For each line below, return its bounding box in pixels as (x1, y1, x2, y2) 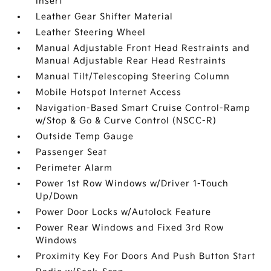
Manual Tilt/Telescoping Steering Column (36, 71, 230, 82)
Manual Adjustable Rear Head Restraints (36, 56, 227, 66)
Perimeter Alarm (36, 163, 113, 173)
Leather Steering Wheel (36, 27, 146, 38)
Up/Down (36, 191, 79, 201)
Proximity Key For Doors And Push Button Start (36, 251, 256, 261)
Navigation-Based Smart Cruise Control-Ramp (36, 103, 251, 113)
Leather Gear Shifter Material (36, 11, 174, 22)
